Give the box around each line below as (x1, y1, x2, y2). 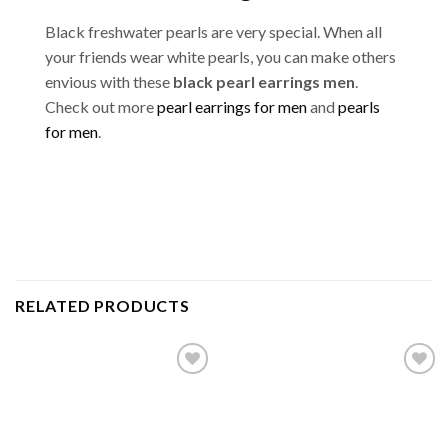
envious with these (45, 71, 173, 91)
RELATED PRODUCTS (15, 295, 190, 315)
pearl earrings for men (157, 96, 307, 116)
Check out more (45, 96, 157, 116)
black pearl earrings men (173, 71, 355, 91)
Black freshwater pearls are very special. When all (45, 21, 382, 41)
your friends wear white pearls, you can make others (45, 46, 396, 66)
